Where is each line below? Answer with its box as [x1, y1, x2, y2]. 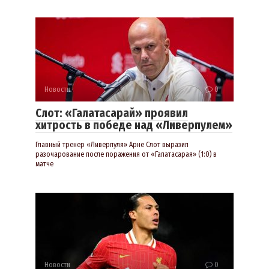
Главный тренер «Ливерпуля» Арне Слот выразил [35, 141, 189, 150]
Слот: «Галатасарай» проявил [35, 106, 188, 121]
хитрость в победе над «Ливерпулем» [35, 118, 232, 133]
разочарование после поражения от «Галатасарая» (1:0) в [35, 150, 217, 159]
